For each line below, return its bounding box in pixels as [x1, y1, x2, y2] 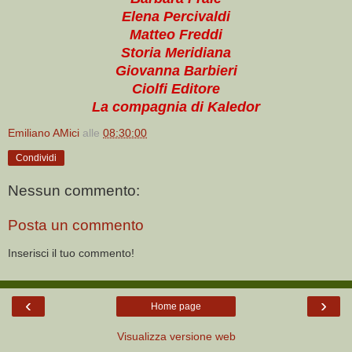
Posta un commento [8, 217, 144, 234]
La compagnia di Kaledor [92, 98, 260, 115]
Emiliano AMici [8, 126, 79, 139]
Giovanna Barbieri [115, 62, 237, 79]
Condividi [16, 152, 57, 163]
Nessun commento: [8, 182, 140, 200]
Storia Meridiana [121, 44, 231, 60]
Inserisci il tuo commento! [8, 247, 134, 260]
